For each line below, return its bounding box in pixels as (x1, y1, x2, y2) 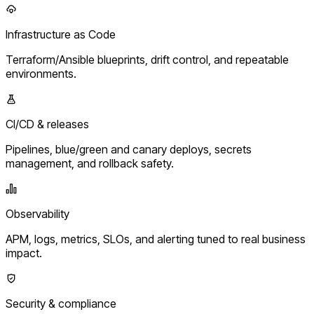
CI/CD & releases (6, 116, 89, 131)
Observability (6, 206, 69, 221)
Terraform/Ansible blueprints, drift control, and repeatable (6, 52, 289, 67)
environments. (6, 66, 76, 81)
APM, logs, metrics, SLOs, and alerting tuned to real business (6, 231, 306, 246)
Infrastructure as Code (6, 27, 116, 41)
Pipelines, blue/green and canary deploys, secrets (6, 142, 252, 156)
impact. (6, 245, 42, 260)
